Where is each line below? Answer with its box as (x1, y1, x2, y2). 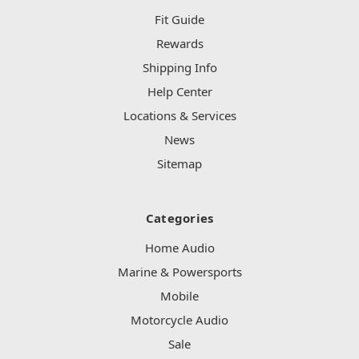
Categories (145, 210, 214, 227)
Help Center (147, 83, 212, 100)
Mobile (160, 288, 199, 305)
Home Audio (144, 240, 215, 256)
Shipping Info (142, 59, 217, 76)
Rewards (155, 35, 204, 52)
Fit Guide (155, 11, 204, 28)
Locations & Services (123, 107, 236, 124)
